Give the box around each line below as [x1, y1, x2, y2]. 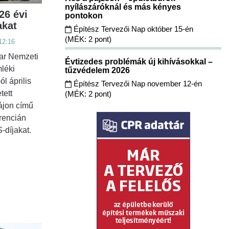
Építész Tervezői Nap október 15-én [72, 24, 193, 33]
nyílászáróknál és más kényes [65, 2, 181, 11]
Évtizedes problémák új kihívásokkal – [65, 57, 213, 66]
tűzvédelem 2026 [65, 65, 132, 75]
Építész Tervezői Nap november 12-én [72, 79, 204, 88]
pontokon [65, 11, 105, 20]
